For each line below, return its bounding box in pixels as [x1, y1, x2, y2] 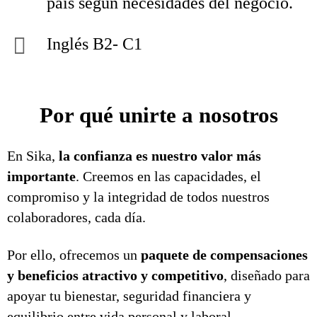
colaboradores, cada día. [7, 209, 146, 225]
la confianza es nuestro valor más [59, 148, 261, 163]
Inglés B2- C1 [47, 35, 142, 53]
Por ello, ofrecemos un [7, 247, 141, 263]
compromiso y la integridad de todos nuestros [7, 189, 270, 204]
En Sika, [7, 148, 59, 163]
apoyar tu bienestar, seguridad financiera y [7, 288, 251, 304]
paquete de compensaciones [141, 247, 308, 263]
